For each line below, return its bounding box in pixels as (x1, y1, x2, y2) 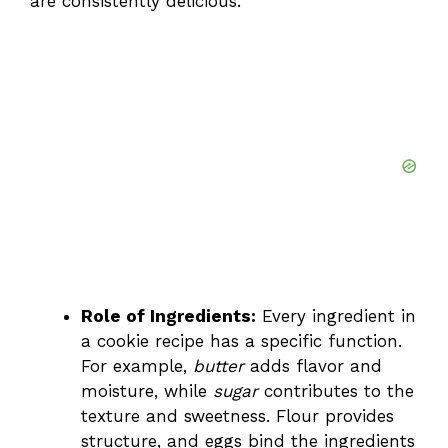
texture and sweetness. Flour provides (81, 406, 394, 427)
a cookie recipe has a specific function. (81, 331, 402, 352)
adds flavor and (244, 356, 382, 377)
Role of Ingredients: (81, 306, 256, 327)
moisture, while (81, 381, 213, 402)
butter (193, 356, 244, 377)
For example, (81, 356, 193, 377)
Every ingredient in (256, 306, 416, 327)
